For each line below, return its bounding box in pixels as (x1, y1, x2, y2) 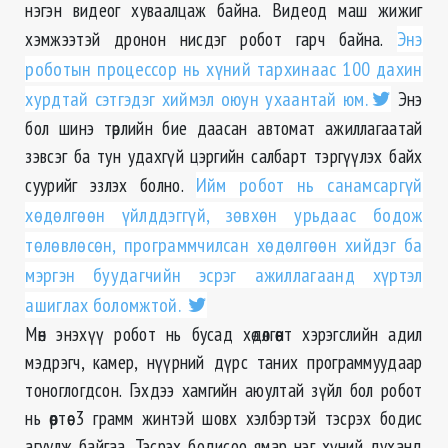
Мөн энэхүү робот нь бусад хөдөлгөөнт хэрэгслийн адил (25, 321, 423, 347)
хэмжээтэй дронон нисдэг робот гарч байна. (25, 26, 397, 52)
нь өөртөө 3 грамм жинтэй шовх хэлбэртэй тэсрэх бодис (25, 405, 423, 431)
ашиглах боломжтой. (25, 292, 185, 319)
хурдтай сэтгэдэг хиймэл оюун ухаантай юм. (25, 86, 368, 113)
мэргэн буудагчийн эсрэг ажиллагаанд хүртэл (25, 262, 423, 289)
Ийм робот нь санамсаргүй (195, 172, 423, 199)
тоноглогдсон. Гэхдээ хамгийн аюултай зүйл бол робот (25, 377, 423, 403)
